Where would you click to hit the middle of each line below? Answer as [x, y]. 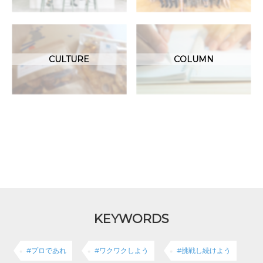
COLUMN [194, 59]
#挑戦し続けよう [204, 250]
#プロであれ [46, 250]
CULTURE [69, 59]
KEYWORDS [131, 218]
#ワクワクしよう [122, 250]
